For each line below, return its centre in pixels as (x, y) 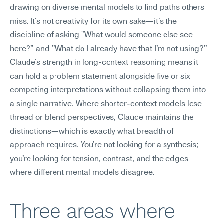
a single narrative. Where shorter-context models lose (106, 104)
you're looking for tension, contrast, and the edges (99, 159)
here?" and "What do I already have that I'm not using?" (109, 49)
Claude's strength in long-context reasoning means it (104, 63)
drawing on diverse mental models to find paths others (107, 8)
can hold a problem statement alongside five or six (100, 77)
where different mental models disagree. (82, 173)
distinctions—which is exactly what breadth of (92, 132)
